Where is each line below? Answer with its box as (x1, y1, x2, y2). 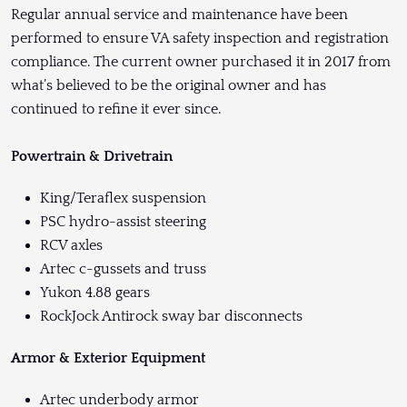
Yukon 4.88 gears (40, 283, 150, 301)
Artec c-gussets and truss (40, 260, 206, 277)
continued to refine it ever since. (11, 100, 221, 117)
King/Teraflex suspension (40, 189, 206, 206)
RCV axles (40, 236, 103, 253)
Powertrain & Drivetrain (11, 147, 173, 164)
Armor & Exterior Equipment (11, 349, 205, 366)
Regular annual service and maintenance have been (11, 5, 348, 23)
